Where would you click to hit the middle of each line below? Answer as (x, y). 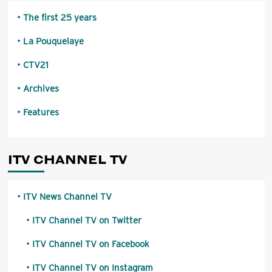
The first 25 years (59, 18)
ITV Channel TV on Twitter (87, 221)
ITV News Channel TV (67, 197)
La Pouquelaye (53, 42)
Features (41, 113)
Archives (41, 89)
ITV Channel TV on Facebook (90, 244)
